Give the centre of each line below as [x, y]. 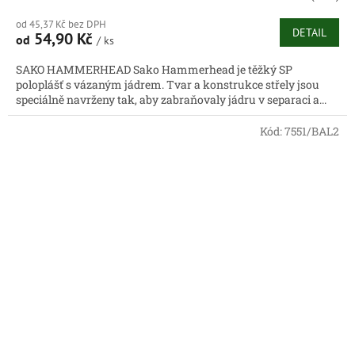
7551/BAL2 [312, 132]
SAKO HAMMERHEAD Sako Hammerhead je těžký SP [154, 70]
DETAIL [309, 33]
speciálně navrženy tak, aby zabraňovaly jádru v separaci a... [171, 100]
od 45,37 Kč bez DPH [61, 25]
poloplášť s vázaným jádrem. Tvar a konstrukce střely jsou [168, 85]
